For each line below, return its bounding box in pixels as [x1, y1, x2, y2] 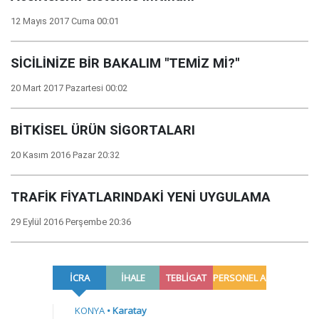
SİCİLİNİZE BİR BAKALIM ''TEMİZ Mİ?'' [11, 56, 239, 71]
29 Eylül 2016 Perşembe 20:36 [11, 216, 131, 227]
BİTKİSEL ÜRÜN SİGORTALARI [11, 122, 195, 138]
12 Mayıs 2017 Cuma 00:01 [11, 16, 119, 26]
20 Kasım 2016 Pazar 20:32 [11, 150, 120, 160]
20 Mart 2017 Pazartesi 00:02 [11, 83, 127, 93]
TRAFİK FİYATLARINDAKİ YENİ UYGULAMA [11, 189, 271, 205]
